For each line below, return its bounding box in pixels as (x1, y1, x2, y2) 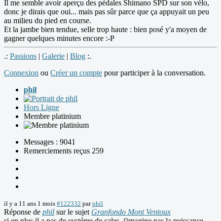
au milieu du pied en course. (4, 16, 91, 25)
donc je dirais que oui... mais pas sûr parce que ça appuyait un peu (4, 7, 209, 16)
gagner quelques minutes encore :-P (4, 34, 114, 43)
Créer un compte (50, 69, 102, 77)
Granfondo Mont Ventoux (91, 208, 171, 217)
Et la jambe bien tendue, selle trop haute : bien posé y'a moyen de (4, 25, 207, 34)
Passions (10, 52, 37, 61)
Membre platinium (24, 112, 81, 121)
